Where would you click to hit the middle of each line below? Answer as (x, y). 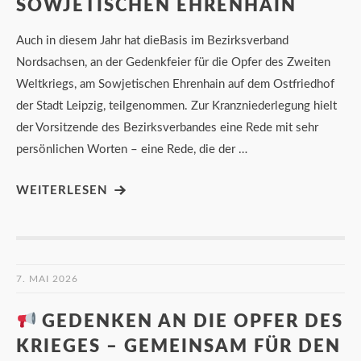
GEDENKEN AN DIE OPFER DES (190, 321)
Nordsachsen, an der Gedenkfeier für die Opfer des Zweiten (173, 62)
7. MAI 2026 (47, 278)
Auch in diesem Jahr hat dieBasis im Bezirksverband (152, 40)
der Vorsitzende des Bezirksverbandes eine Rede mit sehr (167, 127)
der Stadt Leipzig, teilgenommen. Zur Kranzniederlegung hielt (176, 106)
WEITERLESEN (62, 190)
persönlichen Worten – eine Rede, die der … (132, 149)
